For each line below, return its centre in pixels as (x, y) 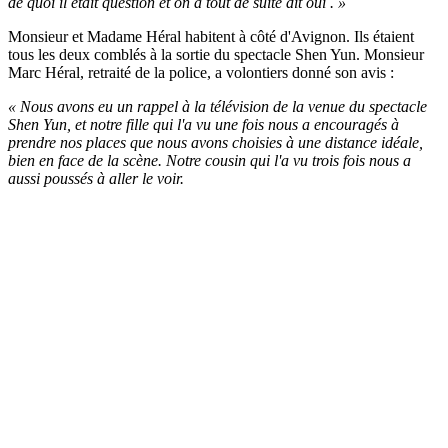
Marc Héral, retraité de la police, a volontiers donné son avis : (201, 72)
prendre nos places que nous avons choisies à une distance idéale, (215, 142)
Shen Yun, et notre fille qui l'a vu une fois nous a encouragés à (203, 124)
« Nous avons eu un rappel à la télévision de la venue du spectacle (217, 106)
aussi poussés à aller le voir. (96, 178)
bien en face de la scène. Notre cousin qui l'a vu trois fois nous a (209, 160)
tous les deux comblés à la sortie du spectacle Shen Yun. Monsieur (216, 54)
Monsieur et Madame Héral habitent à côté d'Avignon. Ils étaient (211, 36)
